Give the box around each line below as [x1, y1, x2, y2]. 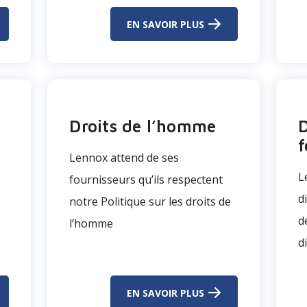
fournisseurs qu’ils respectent [69, 172, 223, 187]
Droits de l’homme [69, 116, 217, 136]
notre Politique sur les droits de [69, 194, 232, 209]
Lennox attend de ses [69, 150, 180, 165]
